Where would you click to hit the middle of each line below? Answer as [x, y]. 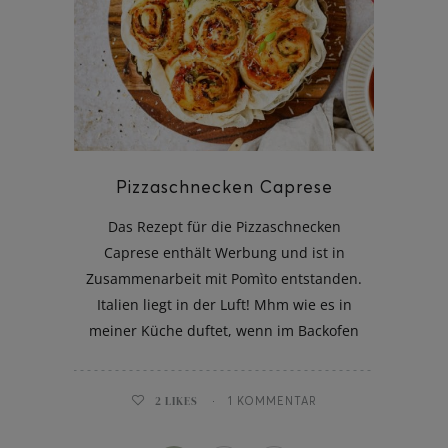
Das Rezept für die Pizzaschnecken [224, 226]
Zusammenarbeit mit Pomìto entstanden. [224, 278]
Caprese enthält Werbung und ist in [224, 252]
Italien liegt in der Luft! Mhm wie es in [224, 304]
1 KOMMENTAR [272, 400]
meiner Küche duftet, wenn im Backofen [224, 330]
